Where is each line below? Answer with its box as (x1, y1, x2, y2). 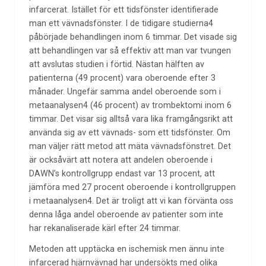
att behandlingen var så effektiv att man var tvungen (28, 46, 231, 56)
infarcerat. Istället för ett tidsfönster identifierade (28, 5, 218, 15)
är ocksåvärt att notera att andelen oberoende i (28, 155, 213, 166)
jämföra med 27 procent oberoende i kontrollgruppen (28, 182, 236, 193)
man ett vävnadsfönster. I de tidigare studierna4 (28, 18, 213, 29)
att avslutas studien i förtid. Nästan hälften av (28, 59, 204, 70)
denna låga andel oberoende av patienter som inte (28, 210, 223, 220)
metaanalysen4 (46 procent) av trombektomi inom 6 (28, 100, 232, 111)
